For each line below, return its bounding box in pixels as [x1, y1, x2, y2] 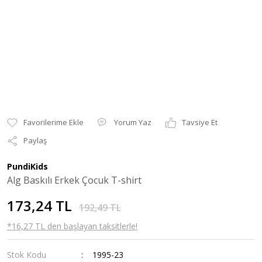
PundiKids [7, 161, 48, 172]
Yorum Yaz [114, 117, 151, 127]
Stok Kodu [7, 249, 46, 260]
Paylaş [23, 135, 47, 146]
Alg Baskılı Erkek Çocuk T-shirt [7, 174, 142, 187]
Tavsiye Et [182, 117, 218, 127]
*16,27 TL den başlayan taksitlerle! [7, 220, 137, 232]
